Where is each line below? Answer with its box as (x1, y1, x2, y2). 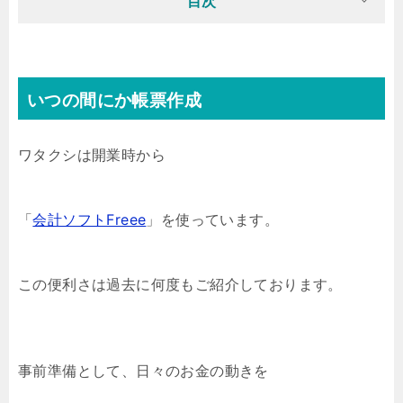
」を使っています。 (146, 210, 280, 228)
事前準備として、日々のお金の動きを (18, 362, 269, 380)
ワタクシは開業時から (18, 146, 166, 164)
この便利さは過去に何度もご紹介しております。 (18, 275, 343, 293)
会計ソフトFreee (32, 210, 147, 228)
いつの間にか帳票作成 (27, 90, 201, 111)
